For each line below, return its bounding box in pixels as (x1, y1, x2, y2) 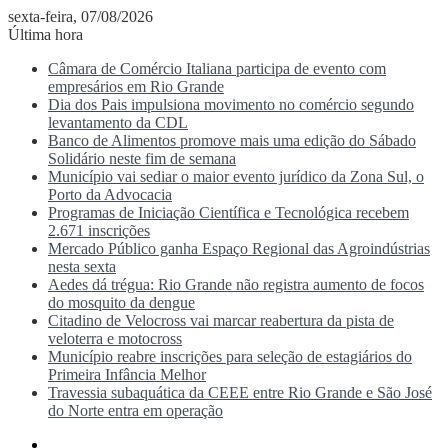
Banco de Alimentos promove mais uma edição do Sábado (48, 132, 416, 149)
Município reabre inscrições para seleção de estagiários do (48, 348, 412, 365)
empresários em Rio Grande (48, 78, 224, 95)
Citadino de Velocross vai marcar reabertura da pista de (48, 312, 394, 329)
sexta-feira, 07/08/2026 (8, 8, 153, 25)
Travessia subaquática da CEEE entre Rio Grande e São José (48, 384, 432, 401)
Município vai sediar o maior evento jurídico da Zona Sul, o (48, 168, 424, 185)
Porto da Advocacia (48, 186, 172, 203)
